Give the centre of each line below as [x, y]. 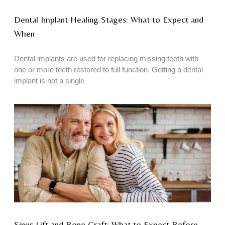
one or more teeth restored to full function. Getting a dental [108, 70]
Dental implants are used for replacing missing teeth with [106, 59]
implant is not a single [49, 81]
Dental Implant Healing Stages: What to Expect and [109, 20]
